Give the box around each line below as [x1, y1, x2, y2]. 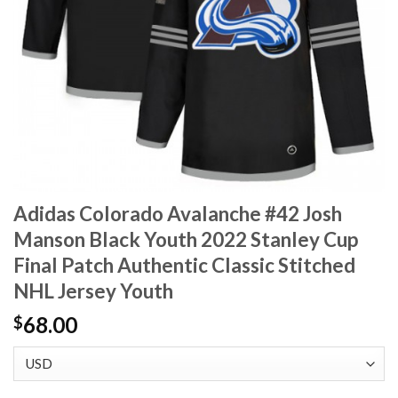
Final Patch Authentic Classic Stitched [13, 253, 355, 278]
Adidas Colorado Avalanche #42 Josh [13, 202, 342, 227]
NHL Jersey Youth [13, 279, 173, 304]
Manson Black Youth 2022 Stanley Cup [13, 227, 358, 252]
